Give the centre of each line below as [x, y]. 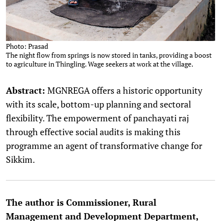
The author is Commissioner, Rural [81, 202]
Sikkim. [20, 159]
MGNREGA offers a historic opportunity [125, 90]
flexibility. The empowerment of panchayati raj [97, 118]
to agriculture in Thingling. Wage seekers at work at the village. [100, 64]
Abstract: [25, 90]
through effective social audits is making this [93, 131]
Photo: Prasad [27, 46]
